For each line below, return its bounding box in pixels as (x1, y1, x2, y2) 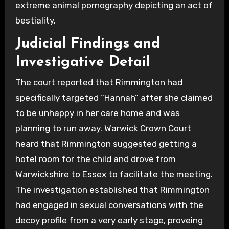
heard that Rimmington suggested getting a (15, 139, 197, 149)
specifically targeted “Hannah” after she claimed (15, 93, 213, 103)
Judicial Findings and (15, 36, 160, 51)
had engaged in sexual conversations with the (15, 200, 203, 211)
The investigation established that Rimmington (15, 185, 210, 195)
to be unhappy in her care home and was (15, 108, 180, 119)
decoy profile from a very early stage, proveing (15, 215, 203, 226)
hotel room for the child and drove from (15, 154, 176, 165)
